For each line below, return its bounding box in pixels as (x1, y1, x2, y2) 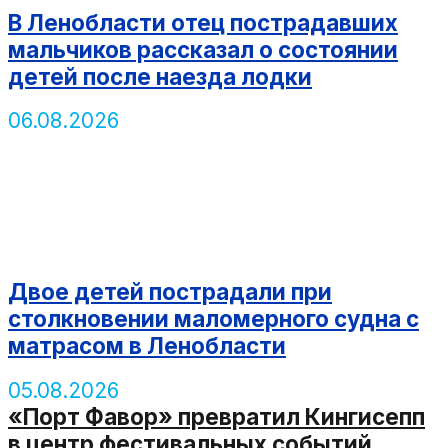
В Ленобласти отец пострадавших (8, 8, 398, 36)
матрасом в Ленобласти (8, 332, 286, 360)
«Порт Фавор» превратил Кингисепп (8, 402, 425, 430)
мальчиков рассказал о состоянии (8, 35, 398, 63)
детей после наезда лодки (8, 62, 312, 90)
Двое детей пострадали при (8, 278, 332, 306)
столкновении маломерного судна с (8, 305, 419, 333)
